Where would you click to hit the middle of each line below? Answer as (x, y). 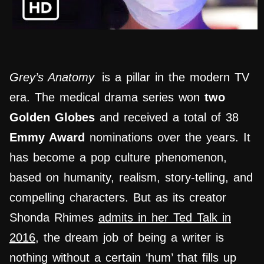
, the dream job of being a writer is (130, 238)
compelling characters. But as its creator (118, 198)
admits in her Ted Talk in (165, 218)
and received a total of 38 (167, 118)
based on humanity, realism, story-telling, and (131, 178)
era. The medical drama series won (107, 98)
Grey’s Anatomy (54, 77)
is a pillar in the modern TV (176, 77)
